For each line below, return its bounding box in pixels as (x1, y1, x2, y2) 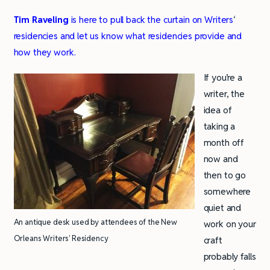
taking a (203, 120, 236, 132)
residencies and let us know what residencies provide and (13, 30, 242, 42)
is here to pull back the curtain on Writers (68, 13, 234, 25)
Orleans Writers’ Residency (13, 233, 108, 244)
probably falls (203, 250, 256, 262)
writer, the (203, 87, 245, 99)
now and (203, 152, 238, 165)
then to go (203, 169, 246, 181)
